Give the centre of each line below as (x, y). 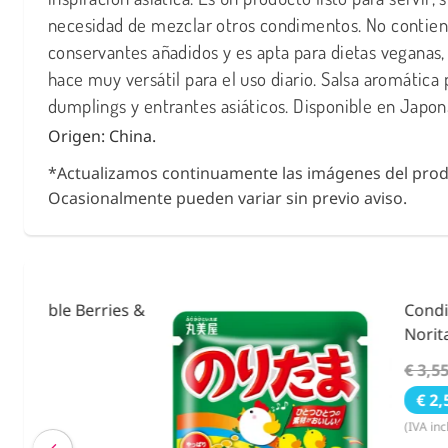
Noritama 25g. (347, 333)
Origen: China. (102, 135)
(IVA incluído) (329, 426)
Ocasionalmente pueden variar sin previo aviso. (227, 197)
